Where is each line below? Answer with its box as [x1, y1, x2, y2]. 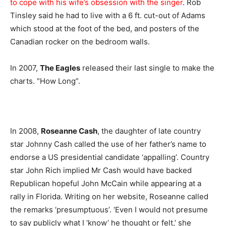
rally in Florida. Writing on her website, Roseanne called [10, 192, 208, 201]
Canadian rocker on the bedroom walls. [10, 37, 150, 46]
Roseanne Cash [41, 126, 97, 136]
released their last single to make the [80, 63, 214, 73]
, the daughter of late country [97, 126, 201, 136]
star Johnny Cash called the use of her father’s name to [10, 139, 206, 149]
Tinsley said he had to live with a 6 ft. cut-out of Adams [10, 11, 205, 20]
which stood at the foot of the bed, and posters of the [10, 24, 199, 33]
